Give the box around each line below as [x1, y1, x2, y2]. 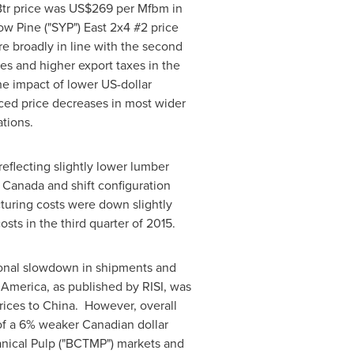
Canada [2, 176, 44, 194]
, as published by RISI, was [46, 277, 191, 296]
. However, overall [74, 296, 177, 314]
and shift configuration [43, 176, 171, 194]
